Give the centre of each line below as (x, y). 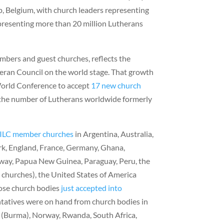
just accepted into (92, 187)
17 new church (116, 85)
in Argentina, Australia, (114, 133)
